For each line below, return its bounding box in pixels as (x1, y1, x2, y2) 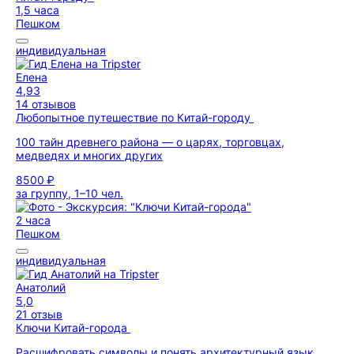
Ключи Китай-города (16, 321, 130, 334)
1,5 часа (16, 3, 59, 17)
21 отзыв (16, 307, 62, 321)
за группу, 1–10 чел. (16, 186, 123, 200)
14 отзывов (16, 97, 76, 111)
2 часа (16, 213, 51, 227)
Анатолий (16, 281, 66, 294)
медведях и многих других (16, 149, 163, 162)
